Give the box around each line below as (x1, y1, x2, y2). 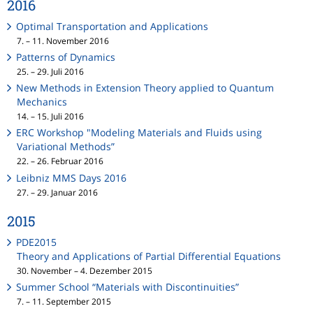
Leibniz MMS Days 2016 (16, 170, 127, 184)
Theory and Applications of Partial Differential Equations (17, 249, 281, 263)
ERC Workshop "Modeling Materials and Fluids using (16, 126, 263, 140)
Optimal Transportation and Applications (16, 19, 209, 33)
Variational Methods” (17, 140, 115, 154)
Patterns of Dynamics (16, 50, 116, 64)
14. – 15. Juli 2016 (17, 110, 84, 122)
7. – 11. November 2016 (17, 34, 109, 46)
